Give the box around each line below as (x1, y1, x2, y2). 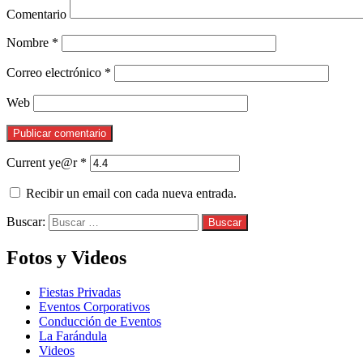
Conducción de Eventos (39, 314, 161, 328)
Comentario (6, 6, 66, 21)
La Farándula (39, 328, 107, 343)
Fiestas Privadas (39, 284, 121, 299)
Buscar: (6, 214, 45, 228)
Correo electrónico (6, 65, 105, 79)
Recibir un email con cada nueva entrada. (26, 186, 237, 200)
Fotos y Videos (6, 246, 126, 268)
